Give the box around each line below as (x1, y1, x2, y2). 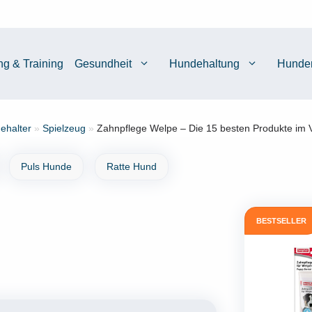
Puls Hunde (20, 160, 72, 172)
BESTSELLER (256, 217, 306, 226)
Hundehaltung (169, 58, 240, 70)
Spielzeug (42, 122, 86, 134)
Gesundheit (75, 58, 132, 70)
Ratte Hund (106, 160, 157, 172)
